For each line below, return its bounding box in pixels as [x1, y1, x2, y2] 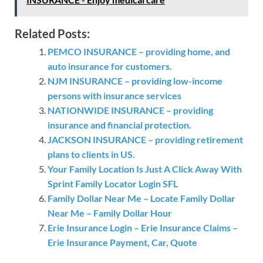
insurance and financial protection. [48, 119, 191, 131]
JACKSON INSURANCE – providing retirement [48, 134, 243, 146]
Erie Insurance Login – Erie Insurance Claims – [48, 222, 238, 234]
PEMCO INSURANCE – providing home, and [48, 46, 230, 58]
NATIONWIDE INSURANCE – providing [48, 104, 213, 116]
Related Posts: [15, 26, 90, 41]
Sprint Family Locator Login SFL [48, 178, 178, 190]
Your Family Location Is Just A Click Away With [48, 163, 242, 175]
